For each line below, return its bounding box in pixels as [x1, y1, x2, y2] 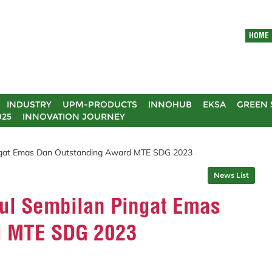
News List [214, 170, 249, 180]
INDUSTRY [7, 99, 52, 110]
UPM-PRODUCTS [63, 99, 137, 110]
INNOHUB [148, 99, 192, 110]
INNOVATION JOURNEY [22, 111, 125, 122]
